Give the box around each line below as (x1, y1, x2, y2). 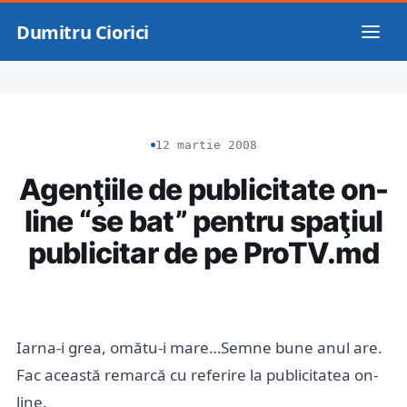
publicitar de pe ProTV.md (27, 235, 380, 271)
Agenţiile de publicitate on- (18, 172, 389, 207)
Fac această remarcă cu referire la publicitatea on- (16, 364, 378, 385)
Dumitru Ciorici (16, 19, 149, 45)
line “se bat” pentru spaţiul (24, 203, 383, 239)
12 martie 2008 (154, 138, 257, 152)
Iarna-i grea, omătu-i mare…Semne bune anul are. (16, 337, 382, 358)
